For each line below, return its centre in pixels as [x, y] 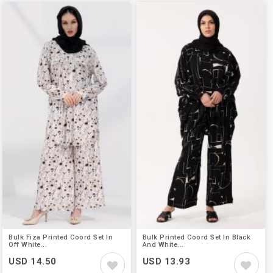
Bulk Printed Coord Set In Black [197, 238]
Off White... [28, 245]
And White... [163, 245]
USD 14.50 [33, 262]
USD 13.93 [166, 262]
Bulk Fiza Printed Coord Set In [61, 238]
